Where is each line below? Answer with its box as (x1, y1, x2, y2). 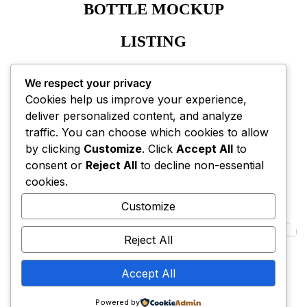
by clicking (25, 141, 84, 156)
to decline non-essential (137, 158, 264, 172)
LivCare (126, 255, 181, 273)
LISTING (121, 32, 186, 51)
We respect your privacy (25, 75, 151, 90)
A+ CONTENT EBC (84, 64, 223, 83)
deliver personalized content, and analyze (25, 108, 243, 123)
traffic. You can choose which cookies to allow (25, 125, 269, 139)
